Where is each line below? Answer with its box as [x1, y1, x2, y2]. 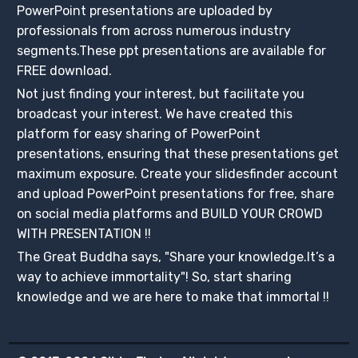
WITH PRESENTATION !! [17, 225, 152, 241]
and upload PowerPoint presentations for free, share [17, 185, 335, 201]
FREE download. [17, 62, 113, 78]
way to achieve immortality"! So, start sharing [17, 268, 292, 284]
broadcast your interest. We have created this [17, 105, 293, 121]
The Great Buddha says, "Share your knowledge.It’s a [17, 249, 336, 265]
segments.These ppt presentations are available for [17, 42, 327, 58]
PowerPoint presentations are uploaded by [17, 2, 273, 18]
